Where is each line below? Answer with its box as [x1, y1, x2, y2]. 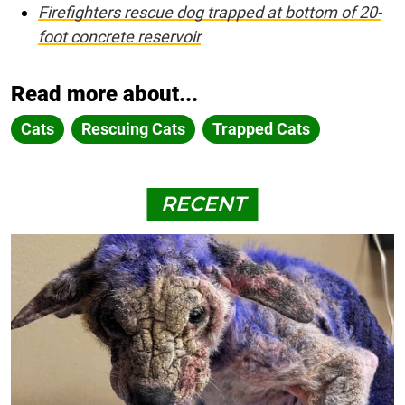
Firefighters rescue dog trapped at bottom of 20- [38, 3, 381, 23]
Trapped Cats [212, 119, 310, 139]
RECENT [160, 192, 245, 217]
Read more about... [11, 81, 198, 108]
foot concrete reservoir [38, 27, 201, 47]
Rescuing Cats [81, 119, 185, 139]
